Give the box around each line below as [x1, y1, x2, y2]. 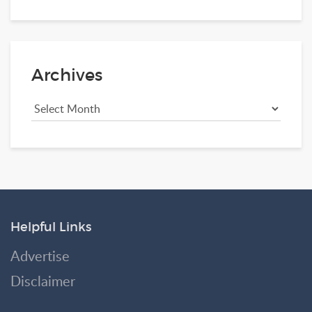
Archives [31, 65, 102, 86]
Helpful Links [10, 219, 91, 235]
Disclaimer [10, 272, 75, 291]
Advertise [10, 247, 70, 266]
